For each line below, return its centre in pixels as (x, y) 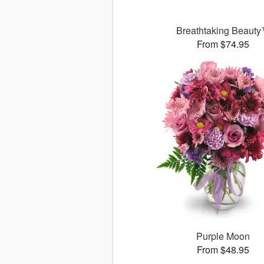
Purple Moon (223, 236)
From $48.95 (223, 250)
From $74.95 (223, 44)
